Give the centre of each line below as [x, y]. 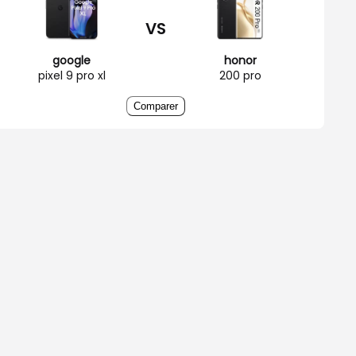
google [72, 60]
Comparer [156, 106]
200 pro [240, 75]
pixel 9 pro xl [72, 75]
